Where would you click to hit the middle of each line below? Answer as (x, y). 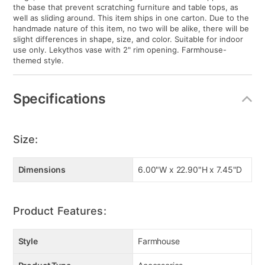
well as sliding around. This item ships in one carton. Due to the (131, 18)
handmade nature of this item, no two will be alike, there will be (131, 29)
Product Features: (59, 211)
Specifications (59, 98)
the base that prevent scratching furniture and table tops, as (125, 7)
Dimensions (42, 170)
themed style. (38, 61)
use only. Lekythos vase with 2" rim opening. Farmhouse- (119, 50)
